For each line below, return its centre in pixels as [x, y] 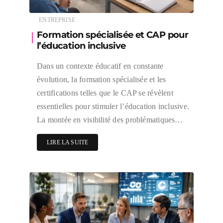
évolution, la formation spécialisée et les [102, 79]
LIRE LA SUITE [68, 142]
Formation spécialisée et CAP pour [113, 35]
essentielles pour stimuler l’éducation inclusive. [113, 106]
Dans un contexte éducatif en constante [100, 66]
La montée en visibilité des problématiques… [110, 119]
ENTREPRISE [57, 20]
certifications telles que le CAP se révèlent [105, 93]
